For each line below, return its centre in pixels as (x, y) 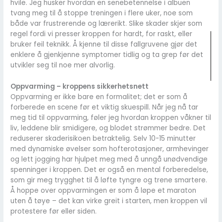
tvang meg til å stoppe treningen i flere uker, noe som (102, 13)
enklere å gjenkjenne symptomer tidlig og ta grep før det (107, 55)
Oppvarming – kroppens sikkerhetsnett (80, 86)
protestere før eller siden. (54, 211)
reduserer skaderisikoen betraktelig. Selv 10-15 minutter (103, 138)
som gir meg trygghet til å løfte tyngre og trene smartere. (109, 180)
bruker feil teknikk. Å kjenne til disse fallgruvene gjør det (104, 45)
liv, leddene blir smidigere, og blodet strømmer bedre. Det (108, 128)
